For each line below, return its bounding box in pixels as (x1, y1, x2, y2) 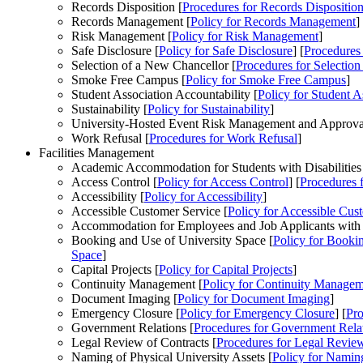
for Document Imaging (210, 292, 330, 306)
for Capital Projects (191, 263, 293, 277)
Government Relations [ (71, 321, 194, 335)
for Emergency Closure (212, 306, 335, 321)
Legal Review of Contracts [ (71, 335, 216, 350)
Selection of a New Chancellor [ (71, 58, 236, 73)
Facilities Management (39, 146, 154, 160)
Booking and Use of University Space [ (71, 233, 273, 248)
